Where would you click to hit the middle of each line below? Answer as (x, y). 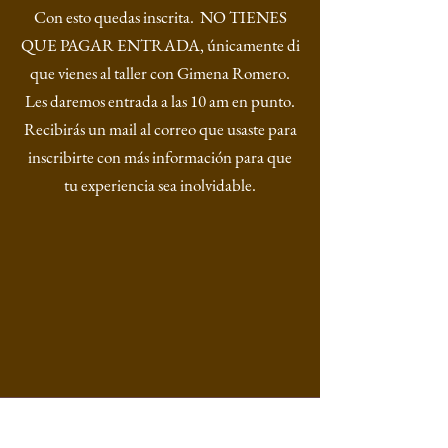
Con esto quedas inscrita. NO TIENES (160, 17)
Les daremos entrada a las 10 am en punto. (160, 101)
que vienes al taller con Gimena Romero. (160, 73)
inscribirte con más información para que (160, 157)
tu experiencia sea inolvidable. (160, 185)
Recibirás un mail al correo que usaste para (160, 129)
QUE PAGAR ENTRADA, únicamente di (160, 45)
